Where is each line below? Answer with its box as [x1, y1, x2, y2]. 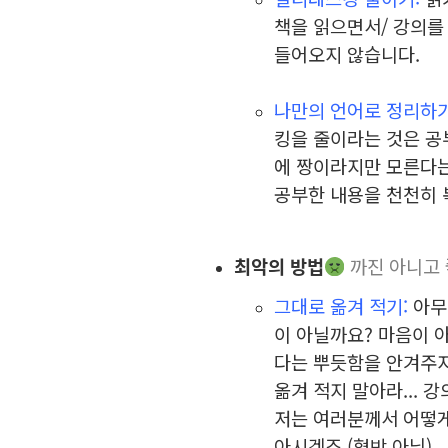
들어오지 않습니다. [274, 39, 420, 67]
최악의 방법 [234, 252, 324, 281]
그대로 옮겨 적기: [274, 291, 408, 319]
